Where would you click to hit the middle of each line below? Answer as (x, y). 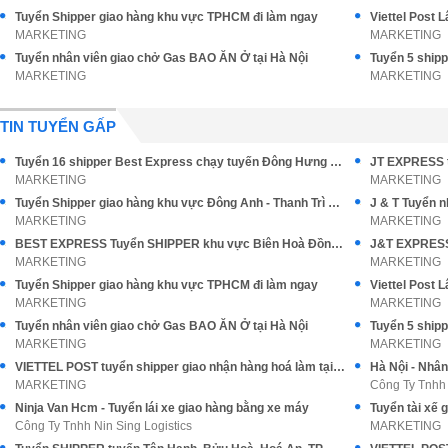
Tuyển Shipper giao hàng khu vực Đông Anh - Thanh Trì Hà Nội (334, 202)
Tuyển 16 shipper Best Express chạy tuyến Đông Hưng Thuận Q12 (336, 161)
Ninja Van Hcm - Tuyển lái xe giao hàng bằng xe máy (162, 407)
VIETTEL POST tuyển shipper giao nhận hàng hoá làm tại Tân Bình (339, 366)
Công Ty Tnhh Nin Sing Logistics (103, 425)
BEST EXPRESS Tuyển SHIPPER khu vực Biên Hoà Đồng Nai (337, 243)
